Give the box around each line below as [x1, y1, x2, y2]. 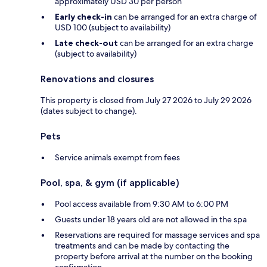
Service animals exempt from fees [55, 151, 180, 163]
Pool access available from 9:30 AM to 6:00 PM [55, 198, 228, 209]
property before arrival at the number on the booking [55, 250, 253, 262]
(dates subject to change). [41, 105, 137, 116]
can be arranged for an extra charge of [112, 11, 257, 22]
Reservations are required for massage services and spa [55, 229, 260, 240]
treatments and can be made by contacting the [55, 240, 229, 251]
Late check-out [55, 37, 118, 48]
